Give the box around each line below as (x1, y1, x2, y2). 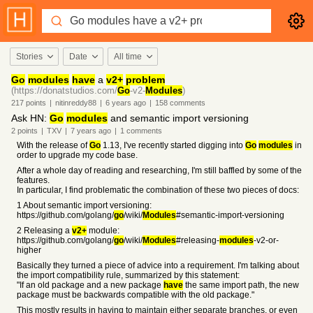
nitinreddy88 (55, 99, 96, 107)
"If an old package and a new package (17, 280, 163, 290)
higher (17, 245, 41, 255)
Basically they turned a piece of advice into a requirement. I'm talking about (17, 261, 299, 270)
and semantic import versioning (108, 112, 249, 124)
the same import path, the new (183, 280, 299, 290)
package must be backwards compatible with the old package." (17, 290, 254, 300)
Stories (16, 52, 43, 61)
